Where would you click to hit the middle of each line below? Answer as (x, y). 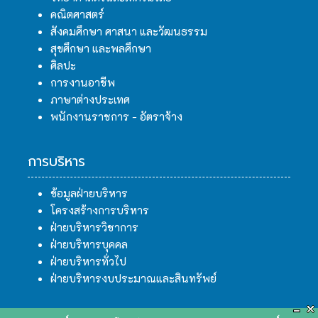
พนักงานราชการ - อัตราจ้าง (116, 117)
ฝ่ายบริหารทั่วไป (88, 262)
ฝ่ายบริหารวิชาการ (94, 227)
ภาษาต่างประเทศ (90, 100)
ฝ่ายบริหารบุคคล (89, 245)
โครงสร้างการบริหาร (100, 210)
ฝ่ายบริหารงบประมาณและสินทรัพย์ (133, 279)
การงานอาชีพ (83, 83)
